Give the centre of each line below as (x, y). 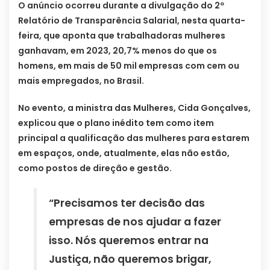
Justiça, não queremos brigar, (130, 259)
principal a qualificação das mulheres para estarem (134, 138)
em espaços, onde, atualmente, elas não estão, (124, 153)
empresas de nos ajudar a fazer (135, 222)
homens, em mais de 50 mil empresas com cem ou (129, 66)
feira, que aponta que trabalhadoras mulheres (122, 36)
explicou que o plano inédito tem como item (116, 123)
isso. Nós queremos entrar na (129, 241)
